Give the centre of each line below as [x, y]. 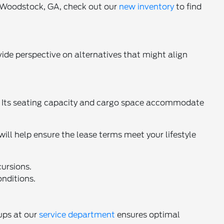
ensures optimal [148, 214]
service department [77, 214]
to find [188, 6]
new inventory [147, 6]
